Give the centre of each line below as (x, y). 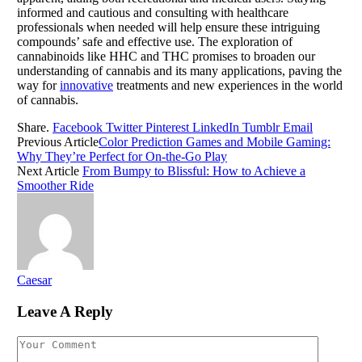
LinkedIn (216, 128)
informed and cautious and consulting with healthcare (153, 13)
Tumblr (261, 128)
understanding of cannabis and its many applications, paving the (179, 71)
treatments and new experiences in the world (228, 86)
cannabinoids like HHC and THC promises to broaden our (166, 57)
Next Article (50, 171)
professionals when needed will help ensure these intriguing (168, 27)
